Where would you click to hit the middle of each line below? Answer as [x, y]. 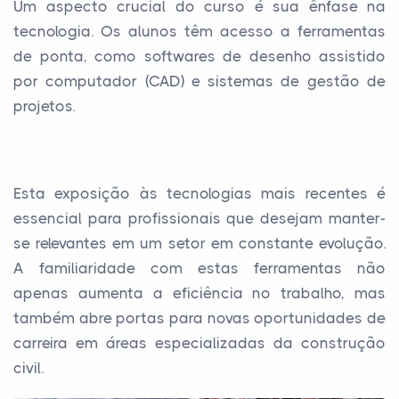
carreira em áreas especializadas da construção [199, 342]
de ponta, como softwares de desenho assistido [199, 56]
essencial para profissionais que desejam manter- [199, 218]
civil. [28, 367]
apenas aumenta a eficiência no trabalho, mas [199, 293]
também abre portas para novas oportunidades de [199, 318]
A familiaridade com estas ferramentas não [199, 268]
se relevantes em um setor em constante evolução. [199, 243]
